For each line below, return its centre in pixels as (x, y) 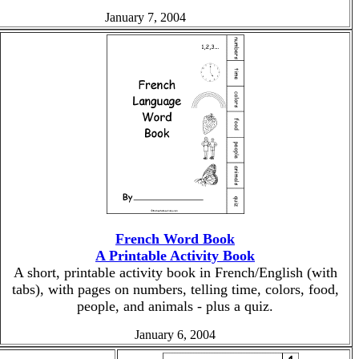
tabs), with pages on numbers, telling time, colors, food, (175, 289)
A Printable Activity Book (175, 256)
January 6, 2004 (175, 335)
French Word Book (175, 239)
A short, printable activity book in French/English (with (175, 272)
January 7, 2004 (145, 17)
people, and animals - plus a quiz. (175, 306)
